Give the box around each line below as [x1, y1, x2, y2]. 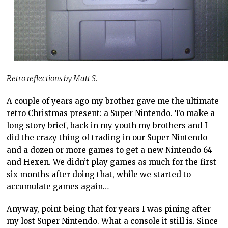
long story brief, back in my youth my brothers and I [7, 121, 208, 131]
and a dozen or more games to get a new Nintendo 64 [7, 145, 213, 155]
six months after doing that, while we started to [7, 169, 191, 180]
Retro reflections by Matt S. [7, 74, 98, 84]
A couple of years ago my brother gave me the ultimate [7, 96, 219, 106]
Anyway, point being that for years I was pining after [7, 204, 211, 214]
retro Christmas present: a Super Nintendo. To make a [7, 108, 215, 119]
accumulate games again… [7, 182, 109, 192]
